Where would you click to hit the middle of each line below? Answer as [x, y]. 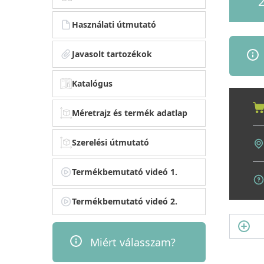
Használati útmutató [114, 24]
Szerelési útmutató [111, 142]
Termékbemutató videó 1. [125, 171]
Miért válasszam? [133, 242]
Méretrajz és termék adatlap [130, 113]
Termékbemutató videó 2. [125, 201]
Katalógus [93, 83]
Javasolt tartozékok [112, 54]
